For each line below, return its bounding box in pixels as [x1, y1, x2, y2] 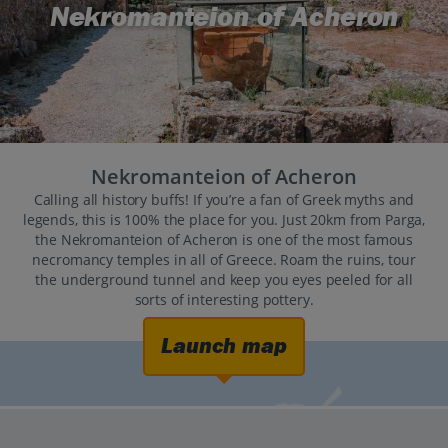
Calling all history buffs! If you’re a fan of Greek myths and [33, 190, 415, 210]
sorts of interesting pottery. [134, 290, 314, 310]
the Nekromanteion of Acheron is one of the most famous [35, 230, 413, 250]
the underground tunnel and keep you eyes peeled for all [35, 270, 413, 290]
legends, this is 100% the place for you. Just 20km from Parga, [22, 210, 426, 230]
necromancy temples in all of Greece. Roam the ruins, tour [32, 250, 416, 270]
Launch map [161, 333, 287, 360]
